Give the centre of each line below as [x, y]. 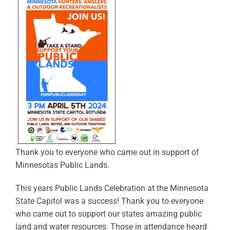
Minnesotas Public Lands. [62, 165]
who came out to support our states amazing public [108, 214]
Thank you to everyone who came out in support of [107, 152]
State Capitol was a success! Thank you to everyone [109, 201]
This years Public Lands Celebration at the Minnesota [112, 188]
